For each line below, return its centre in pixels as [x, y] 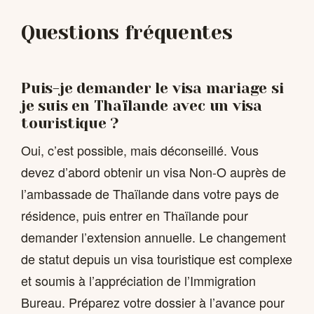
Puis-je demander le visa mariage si [152, 88]
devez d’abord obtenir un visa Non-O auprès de [153, 172]
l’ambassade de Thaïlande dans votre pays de [150, 194]
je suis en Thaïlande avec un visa [142, 105]
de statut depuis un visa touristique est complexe [157, 259]
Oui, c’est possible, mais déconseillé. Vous [140, 150]
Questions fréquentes [127, 33]
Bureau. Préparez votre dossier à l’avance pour [153, 302]
